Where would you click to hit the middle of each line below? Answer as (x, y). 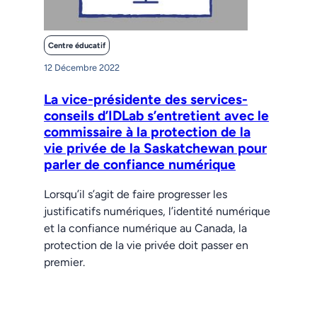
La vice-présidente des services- (146, 99)
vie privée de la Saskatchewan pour (156, 148)
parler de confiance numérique (140, 164)
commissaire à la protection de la (148, 132)
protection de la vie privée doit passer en (146, 245)
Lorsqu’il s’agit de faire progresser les (136, 194)
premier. (65, 262)
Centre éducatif (76, 45)
